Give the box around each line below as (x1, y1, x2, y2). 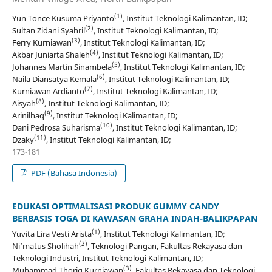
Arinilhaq (12, 109, 44, 121)
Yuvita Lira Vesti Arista (12, 228, 92, 239)
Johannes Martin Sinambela (12, 61, 112, 72)
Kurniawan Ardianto (12, 85, 84, 97)
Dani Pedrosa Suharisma (12, 121, 100, 133)
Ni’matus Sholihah (12, 240, 79, 251)
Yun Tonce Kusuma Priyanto (12, 12, 114, 24)
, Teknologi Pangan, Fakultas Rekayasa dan (87, 240, 242, 251)
